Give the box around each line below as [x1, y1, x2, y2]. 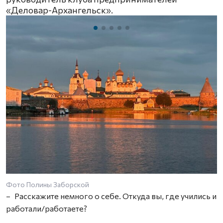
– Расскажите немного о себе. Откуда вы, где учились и [6, 191, 217, 201]
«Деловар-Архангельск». [6, 4, 113, 16]
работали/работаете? [6, 204, 87, 214]
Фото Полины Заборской [6, 180, 89, 189]
